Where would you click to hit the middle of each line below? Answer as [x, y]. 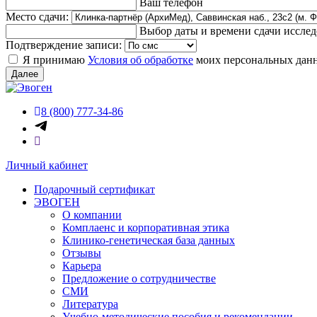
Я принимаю [55, 60]
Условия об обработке [140, 60]
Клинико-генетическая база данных [149, 240]
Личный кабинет [47, 165]
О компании [92, 215]
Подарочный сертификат [94, 189]
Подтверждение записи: [65, 45]
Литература [90, 304]
